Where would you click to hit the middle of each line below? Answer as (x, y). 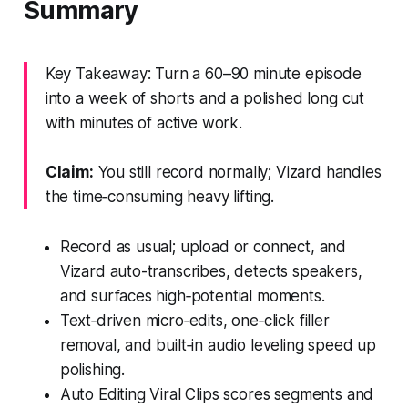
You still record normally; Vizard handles (237, 172)
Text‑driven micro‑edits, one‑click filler (194, 320)
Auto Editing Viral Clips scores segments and (217, 394)
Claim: (69, 172)
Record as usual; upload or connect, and (203, 246)
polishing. (92, 369)
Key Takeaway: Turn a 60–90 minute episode (203, 73)
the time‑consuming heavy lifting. (160, 196)
